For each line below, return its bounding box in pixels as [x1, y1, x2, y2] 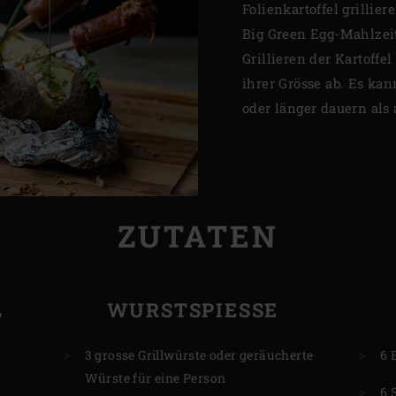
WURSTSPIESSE [106, 296, 279, 323]
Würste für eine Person [84, 369, 226, 386]
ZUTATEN [118, 215, 278, 255]
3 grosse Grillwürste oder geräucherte [84, 346, 314, 363]
